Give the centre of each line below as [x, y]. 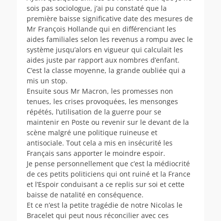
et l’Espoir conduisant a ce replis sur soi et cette [106, 184]
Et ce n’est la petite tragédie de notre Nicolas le [105, 205]
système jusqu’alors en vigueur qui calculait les [105, 49]
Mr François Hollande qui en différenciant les [101, 29]
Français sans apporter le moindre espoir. [96, 153]
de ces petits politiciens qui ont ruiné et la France [109, 174]
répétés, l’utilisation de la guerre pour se [94, 111]
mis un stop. [47, 80]
